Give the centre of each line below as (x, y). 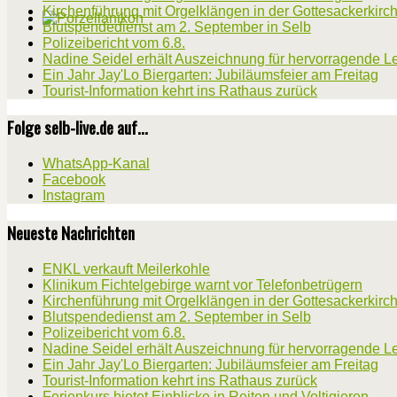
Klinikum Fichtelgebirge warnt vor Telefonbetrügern (202, 284)
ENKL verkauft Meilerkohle (126, 269)
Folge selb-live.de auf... (78, 128)
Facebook (74, 180)
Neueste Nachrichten (71, 232)
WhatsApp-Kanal (96, 164)
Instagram (74, 196)
